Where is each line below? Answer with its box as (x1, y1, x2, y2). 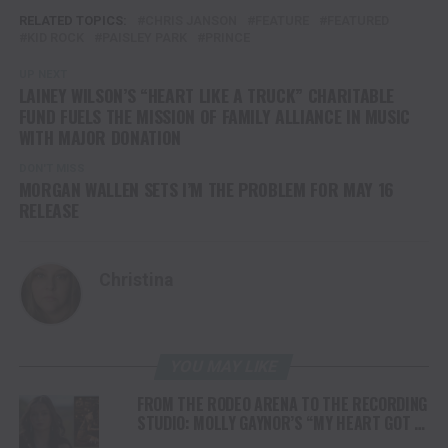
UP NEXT (18, 68, 67, 82)
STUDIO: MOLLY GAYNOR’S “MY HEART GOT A (136, 411, 423, 436)
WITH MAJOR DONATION (18, 124, 181, 151)
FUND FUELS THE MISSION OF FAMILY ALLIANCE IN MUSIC (18, 103, 411, 130)
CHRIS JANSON (144, 13, 237, 29)
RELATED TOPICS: (18, 13, 127, 29)
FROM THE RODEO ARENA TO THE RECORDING (136, 392, 428, 417)
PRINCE (204, 30, 250, 46)
